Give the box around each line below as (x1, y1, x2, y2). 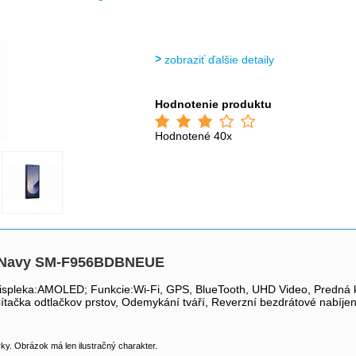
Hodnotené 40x (155, 130, 233, 142)
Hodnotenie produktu (155, 98, 273, 110)
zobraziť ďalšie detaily (164, 53, 275, 66)
